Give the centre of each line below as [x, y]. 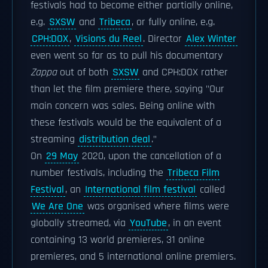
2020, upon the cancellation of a [150, 156]
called [211, 190]
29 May [62, 156]
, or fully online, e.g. [173, 22]
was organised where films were [157, 206]
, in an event [195, 223]
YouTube [148, 223]
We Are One [57, 206]
